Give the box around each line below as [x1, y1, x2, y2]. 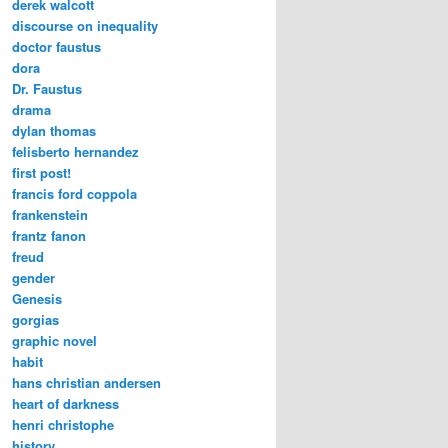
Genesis [12, 288, 62, 308]
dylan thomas [12, 120, 96, 140]
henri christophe [12, 414, 114, 434]
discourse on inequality [12, 15, 158, 35]
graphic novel [12, 330, 97, 350]
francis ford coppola [12, 183, 137, 203]
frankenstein [12, 204, 88, 224]
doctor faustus [12, 36, 101, 56]
